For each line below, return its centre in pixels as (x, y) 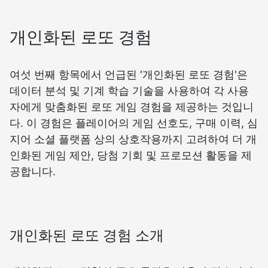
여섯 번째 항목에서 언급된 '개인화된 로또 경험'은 (129, 75)
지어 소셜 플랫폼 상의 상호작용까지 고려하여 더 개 (133, 139)
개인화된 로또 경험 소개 (87, 236)
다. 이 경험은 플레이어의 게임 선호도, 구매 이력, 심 (134, 123)
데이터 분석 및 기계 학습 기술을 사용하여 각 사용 (129, 91)
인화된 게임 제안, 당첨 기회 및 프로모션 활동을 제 (131, 156)
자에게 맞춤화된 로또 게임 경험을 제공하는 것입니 (132, 107)
